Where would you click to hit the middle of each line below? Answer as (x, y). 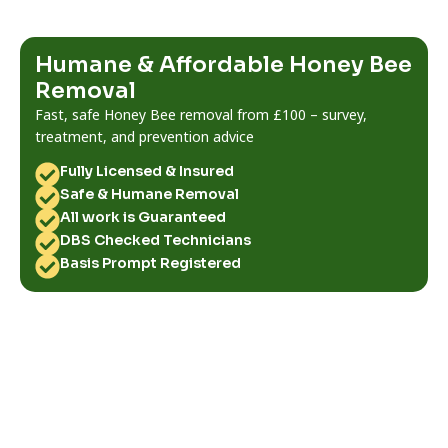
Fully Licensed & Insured (147, 171)
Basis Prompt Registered (150, 263)
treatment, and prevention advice (144, 136)
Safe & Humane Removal (149, 194)
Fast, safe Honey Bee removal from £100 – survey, (201, 114)
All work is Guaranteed (143, 217)
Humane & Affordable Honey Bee (223, 64)
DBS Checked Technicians (155, 240)
